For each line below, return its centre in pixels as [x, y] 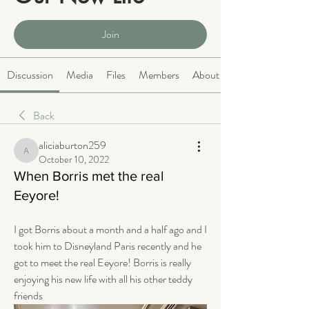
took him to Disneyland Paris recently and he [108, 246]
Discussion [30, 75]
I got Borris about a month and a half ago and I [110, 230]
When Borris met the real [89, 176]
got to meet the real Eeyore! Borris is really [102, 263]
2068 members [67, 15]
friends [29, 296]
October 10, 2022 [74, 160]
